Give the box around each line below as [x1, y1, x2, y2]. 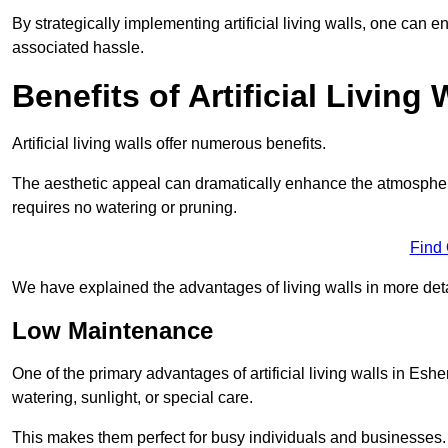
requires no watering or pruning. [12, 198, 237, 216]
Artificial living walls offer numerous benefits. [12, 134, 326, 152]
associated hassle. [12, 38, 144, 56]
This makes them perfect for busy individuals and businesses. [12, 428, 446, 446]
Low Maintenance [12, 316, 213, 344]
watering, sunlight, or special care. [12, 388, 253, 406]
